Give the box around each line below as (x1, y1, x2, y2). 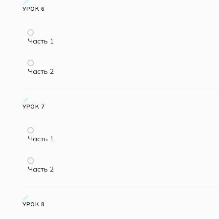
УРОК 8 (22, 201, 45, 208)
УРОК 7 (22, 103, 45, 110)
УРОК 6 (22, 5, 45, 13)
